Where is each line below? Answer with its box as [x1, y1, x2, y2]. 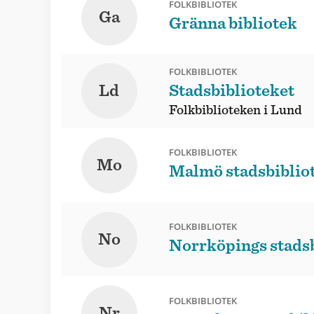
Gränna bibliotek [168, 15, 297, 33]
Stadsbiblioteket [168, 83, 294, 100]
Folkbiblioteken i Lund [168, 104, 302, 118]
